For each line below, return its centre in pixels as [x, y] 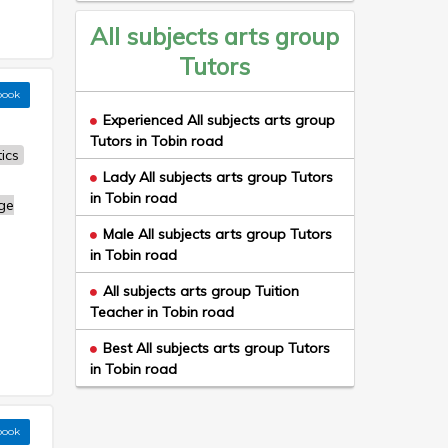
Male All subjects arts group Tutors [217, 234]
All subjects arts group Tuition [200, 291]
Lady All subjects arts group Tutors [217, 177]
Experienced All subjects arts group [218, 120]
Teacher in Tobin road [161, 312]
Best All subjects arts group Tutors [216, 348]
